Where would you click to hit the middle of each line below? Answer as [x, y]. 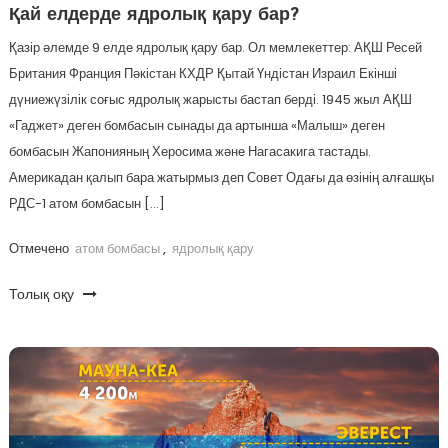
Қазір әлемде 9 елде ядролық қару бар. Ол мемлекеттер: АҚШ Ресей [215, 47]
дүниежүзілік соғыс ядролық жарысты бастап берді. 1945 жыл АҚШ [210, 99]
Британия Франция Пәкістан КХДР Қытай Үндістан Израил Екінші [202, 73]
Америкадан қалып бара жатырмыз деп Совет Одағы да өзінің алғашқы [221, 177]
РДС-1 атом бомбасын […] [86, 203]
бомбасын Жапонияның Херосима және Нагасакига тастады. [189, 151]
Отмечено [40, 248]
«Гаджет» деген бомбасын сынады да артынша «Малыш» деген [196, 125]
